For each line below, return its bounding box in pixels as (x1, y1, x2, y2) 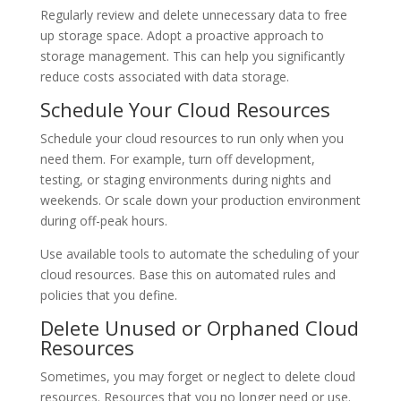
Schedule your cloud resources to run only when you (39, 130, 344, 147)
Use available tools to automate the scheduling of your (39, 245, 359, 262)
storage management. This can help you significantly (39, 47, 345, 64)
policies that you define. (39, 286, 177, 303)
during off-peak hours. (39, 212, 167, 229)
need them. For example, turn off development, (39, 150, 315, 167)
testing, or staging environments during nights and (39, 171, 331, 188)
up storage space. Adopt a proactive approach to (39, 27, 324, 44)
